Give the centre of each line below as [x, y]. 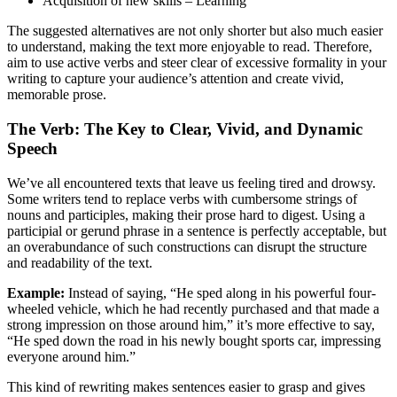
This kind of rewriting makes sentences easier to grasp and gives [186, 386]
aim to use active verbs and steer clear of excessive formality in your [197, 63]
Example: [36, 292]
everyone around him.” [71, 356]
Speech [32, 148]
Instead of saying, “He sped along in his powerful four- [220, 292]
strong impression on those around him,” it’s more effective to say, [191, 324]
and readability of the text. [80, 262]
